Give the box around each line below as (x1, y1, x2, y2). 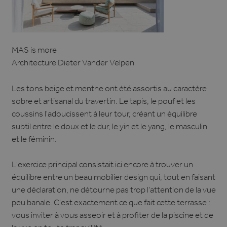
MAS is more (11, 47, 57, 56)
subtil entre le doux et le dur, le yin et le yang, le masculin (11, 123, 207, 132)
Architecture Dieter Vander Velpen (11, 60, 134, 69)
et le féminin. (11, 136, 57, 145)
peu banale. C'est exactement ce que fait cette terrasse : (11, 200, 210, 209)
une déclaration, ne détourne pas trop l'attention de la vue (11, 187, 216, 196)
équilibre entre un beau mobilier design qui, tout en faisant (11, 174, 215, 183)
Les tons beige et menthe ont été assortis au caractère (11, 85, 207, 94)
